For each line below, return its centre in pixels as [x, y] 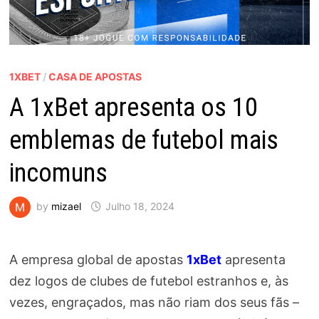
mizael [66, 206]
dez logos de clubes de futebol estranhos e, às [148, 281]
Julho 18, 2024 [140, 206]
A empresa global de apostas [98, 260]
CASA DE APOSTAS [95, 77]
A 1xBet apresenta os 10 [133, 108]
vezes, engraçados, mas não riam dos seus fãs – [154, 303]
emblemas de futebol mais [143, 141]
